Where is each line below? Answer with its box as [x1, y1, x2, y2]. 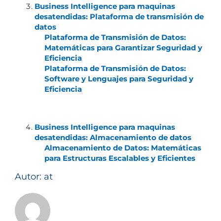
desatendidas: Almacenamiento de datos [34, 132, 191, 142]
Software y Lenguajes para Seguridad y [44, 74, 193, 83]
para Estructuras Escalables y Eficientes [44, 153, 195, 163]
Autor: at [14, 171, 53, 182]
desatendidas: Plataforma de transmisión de [34, 11, 204, 21]
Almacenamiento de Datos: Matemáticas [44, 143, 201, 152]
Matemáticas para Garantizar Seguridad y [44, 42, 202, 52]
